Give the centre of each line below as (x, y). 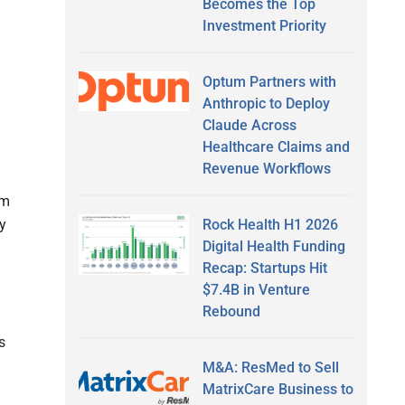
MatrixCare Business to (278, 389)
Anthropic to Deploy (266, 103)
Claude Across (249, 125)
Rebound (231, 311)
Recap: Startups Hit (264, 268)
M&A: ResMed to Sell (270, 367)
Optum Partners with (269, 81)
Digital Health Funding (273, 246)
